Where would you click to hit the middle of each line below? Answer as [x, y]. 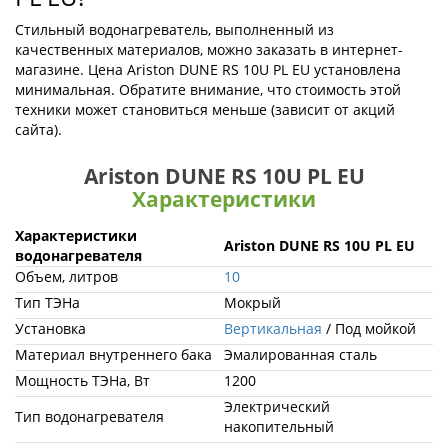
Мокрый [252, 302]
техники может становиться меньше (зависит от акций [205, 109]
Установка [50, 328]
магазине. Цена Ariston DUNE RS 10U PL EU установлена [208, 69]
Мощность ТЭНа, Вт [82, 380]
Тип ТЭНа [47, 302]
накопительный [279, 426]
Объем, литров [66, 276]
